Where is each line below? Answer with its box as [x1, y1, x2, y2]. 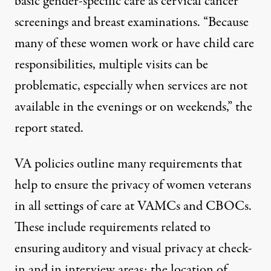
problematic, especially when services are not [15, 76, 247, 96]
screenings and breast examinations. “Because [15, 12, 249, 32]
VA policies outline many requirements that [15, 154, 242, 174]
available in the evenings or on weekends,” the [15, 97, 252, 117]
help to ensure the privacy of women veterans [15, 175, 251, 195]
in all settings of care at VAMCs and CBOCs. [15, 196, 252, 216]
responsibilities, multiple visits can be [15, 54, 208, 74]
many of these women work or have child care [15, 33, 254, 53]
